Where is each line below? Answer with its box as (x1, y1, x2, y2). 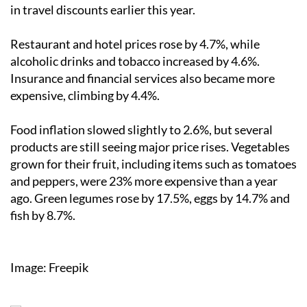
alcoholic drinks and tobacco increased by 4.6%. (10, 53, 260, 69)
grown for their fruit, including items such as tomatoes (10, 156, 297, 172)
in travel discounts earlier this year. (10, 2, 195, 18)
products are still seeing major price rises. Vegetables (10, 139, 290, 155)
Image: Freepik (10, 260, 88, 275)
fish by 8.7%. (10, 208, 75, 223)
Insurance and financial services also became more (10, 71, 275, 86)
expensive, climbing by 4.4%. (10, 88, 160, 103)
